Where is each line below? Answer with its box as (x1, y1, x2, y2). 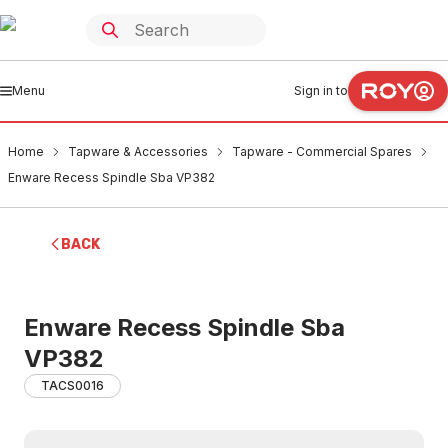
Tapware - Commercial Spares (232, 144, 412, 159)
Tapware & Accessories (68, 144, 208, 159)
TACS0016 (41, 378, 104, 393)
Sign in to (294, 83, 348, 98)
